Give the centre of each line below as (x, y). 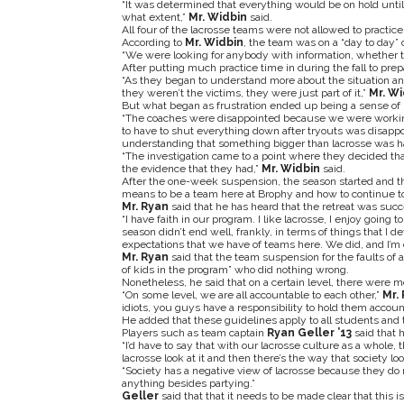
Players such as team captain (194, 333)
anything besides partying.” (188, 383)
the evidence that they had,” (191, 169)
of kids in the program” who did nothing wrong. (235, 270)
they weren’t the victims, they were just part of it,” (245, 93)
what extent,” (155, 17)
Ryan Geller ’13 (310, 333)
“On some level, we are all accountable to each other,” (250, 295)
